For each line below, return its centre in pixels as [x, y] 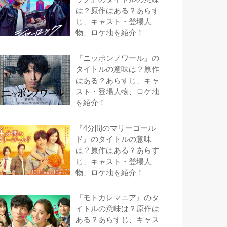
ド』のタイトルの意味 [114, 139]
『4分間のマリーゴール [116, 128]
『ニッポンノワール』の [118, 58]
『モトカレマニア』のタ [118, 198]
